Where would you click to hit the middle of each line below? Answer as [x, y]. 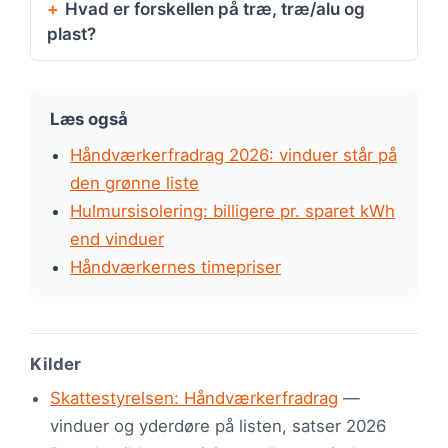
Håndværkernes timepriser [175, 267]
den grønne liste [134, 183]
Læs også [89, 119]
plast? [71, 34]
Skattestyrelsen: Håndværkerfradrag [194, 398]
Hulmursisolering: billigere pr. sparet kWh [232, 211]
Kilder [55, 364]
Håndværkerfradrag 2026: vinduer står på [233, 155]
